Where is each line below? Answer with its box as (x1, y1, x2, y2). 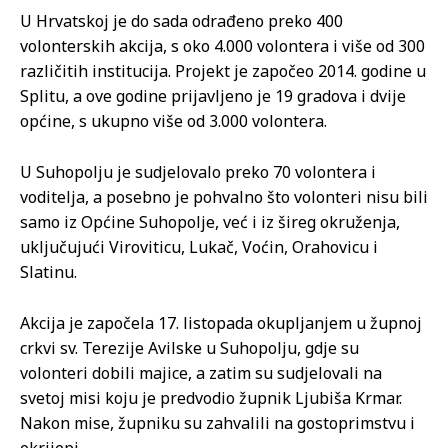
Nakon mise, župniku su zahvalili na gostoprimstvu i (20, 412, 415, 435)
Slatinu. (20, 261, 77, 284)
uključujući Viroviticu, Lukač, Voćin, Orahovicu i (20, 236, 378, 259)
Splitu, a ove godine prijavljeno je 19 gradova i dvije (20, 85, 406, 108)
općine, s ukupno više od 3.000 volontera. (20, 110, 327, 133)
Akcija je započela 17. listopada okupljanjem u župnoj (20, 312, 422, 335)
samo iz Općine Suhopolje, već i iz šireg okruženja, (20, 211, 400, 234)
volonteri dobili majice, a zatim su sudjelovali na (20, 362, 382, 385)
